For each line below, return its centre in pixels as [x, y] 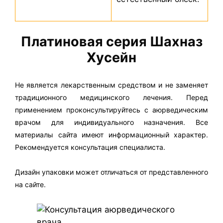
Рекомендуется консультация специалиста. [90, 147]
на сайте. [30, 185]
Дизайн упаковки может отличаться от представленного [111, 172]
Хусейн [111, 58]
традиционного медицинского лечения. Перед [111, 97]
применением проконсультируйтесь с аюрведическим [111, 110]
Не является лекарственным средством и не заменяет [111, 85]
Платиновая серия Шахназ [111, 42]
